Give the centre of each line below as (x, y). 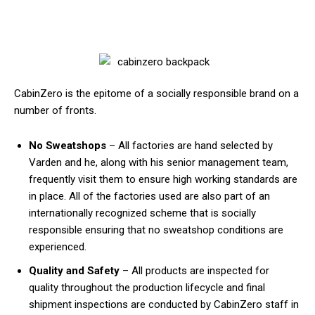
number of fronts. (55, 111)
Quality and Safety (74, 271)
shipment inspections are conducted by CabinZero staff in (164, 305)
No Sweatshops (67, 146)
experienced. (58, 247)
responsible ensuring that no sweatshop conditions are (156, 230)
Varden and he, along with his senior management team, (159, 163)
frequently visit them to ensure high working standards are (163, 180)
